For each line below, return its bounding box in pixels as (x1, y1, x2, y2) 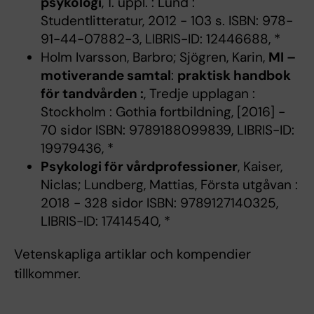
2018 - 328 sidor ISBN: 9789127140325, (40, 194, 278, 212)
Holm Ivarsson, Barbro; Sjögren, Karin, (40, 48, 268, 67)
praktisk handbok (177, 67, 291, 85)
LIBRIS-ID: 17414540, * (40, 212, 170, 231)
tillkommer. (14, 265, 81, 283)
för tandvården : (40, 85, 144, 103)
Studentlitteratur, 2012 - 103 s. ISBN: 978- (40, 12, 293, 30)
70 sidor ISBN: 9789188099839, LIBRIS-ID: (40, 121, 294, 139)
